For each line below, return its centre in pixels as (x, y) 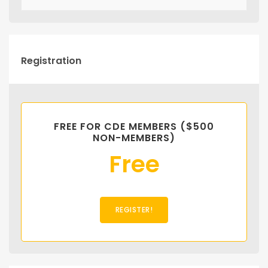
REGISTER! (134, 209)
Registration (51, 60)
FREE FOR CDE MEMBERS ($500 (134, 126)
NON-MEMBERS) (134, 138)
